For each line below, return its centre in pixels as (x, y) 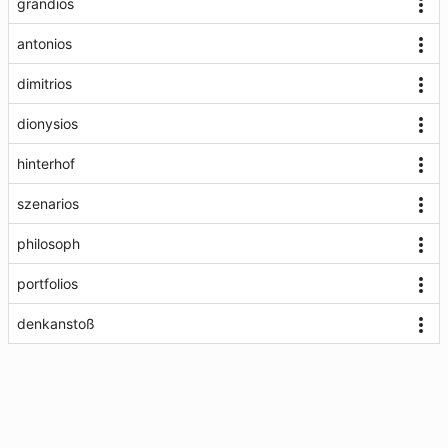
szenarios (48, 203)
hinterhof (46, 163)
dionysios (47, 123)
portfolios (47, 283)
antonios (44, 43)
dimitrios (44, 83)
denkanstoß (56, 323)
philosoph (48, 243)
